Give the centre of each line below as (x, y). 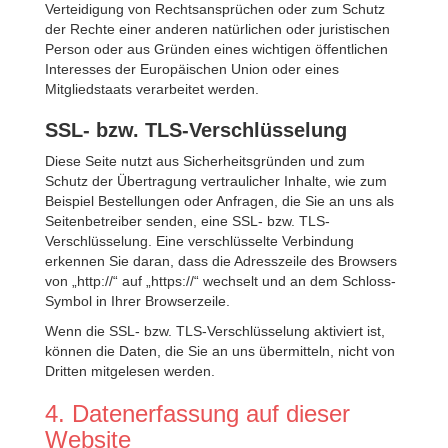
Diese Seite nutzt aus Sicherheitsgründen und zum (205, 161)
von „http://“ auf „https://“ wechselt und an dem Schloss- (220, 281)
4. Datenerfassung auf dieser (197, 413)
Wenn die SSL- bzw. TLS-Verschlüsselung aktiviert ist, (215, 331)
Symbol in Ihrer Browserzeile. (137, 301)
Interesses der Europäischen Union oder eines (192, 69)
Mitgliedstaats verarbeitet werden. (152, 89)
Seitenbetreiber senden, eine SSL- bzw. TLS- (187, 221)
